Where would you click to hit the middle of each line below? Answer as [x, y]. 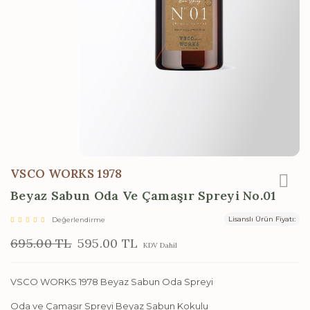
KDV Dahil [159, 245]
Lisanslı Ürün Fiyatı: [262, 219]
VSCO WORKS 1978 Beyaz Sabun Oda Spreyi [112, 281]
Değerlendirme [79, 219]
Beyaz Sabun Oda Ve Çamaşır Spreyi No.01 [143, 195]
